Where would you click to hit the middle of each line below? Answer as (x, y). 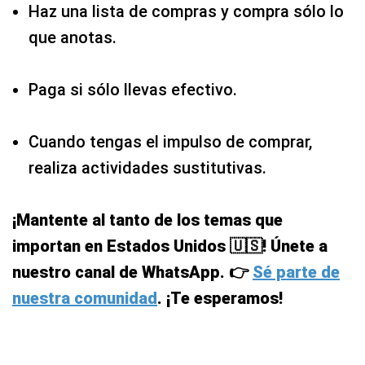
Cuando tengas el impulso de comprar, (170, 142)
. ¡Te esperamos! (220, 299)
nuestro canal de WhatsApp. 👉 (132, 273)
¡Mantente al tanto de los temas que (147, 220)
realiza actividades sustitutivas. (147, 168)
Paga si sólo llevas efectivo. (133, 90)
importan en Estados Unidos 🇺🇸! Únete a (170, 246)
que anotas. (73, 38)
